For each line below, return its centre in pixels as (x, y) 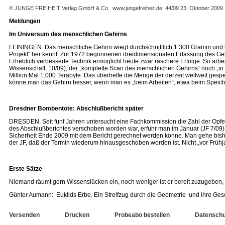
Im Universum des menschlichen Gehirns (68, 34)
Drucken (77, 215)
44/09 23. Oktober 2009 (194, 8)
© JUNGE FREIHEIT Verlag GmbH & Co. (60, 8)
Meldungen (25, 21)
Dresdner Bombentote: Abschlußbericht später (76, 108)
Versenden (24, 215)
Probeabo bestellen (142, 215)
